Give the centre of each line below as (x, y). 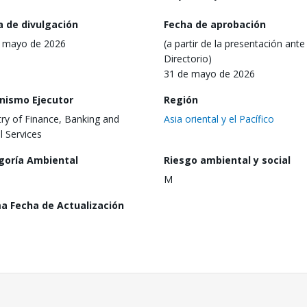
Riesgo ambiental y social (227, 160)
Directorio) (188, 58)
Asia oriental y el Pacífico (219, 119)
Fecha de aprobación (215, 24)
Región (181, 99)
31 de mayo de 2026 (209, 73)
